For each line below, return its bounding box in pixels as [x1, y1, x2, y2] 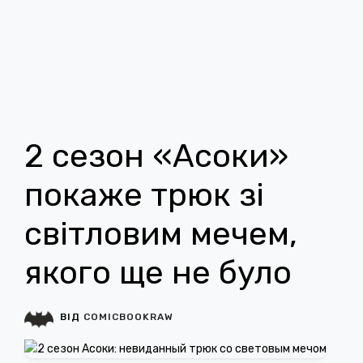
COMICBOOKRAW [83, 311, 173, 322]
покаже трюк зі [24, 176, 264, 214]
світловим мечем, [24, 215, 297, 253]
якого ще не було [24, 254, 292, 292]
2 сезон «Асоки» [24, 137, 288, 175]
